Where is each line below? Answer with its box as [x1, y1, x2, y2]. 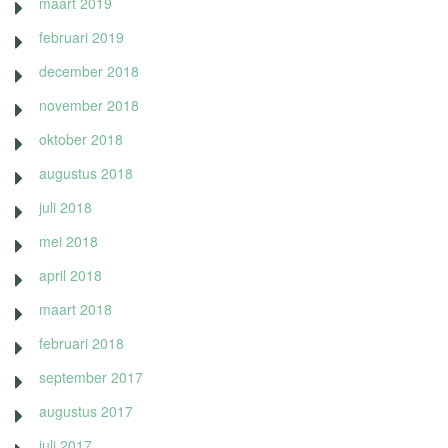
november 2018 [39, 94, 139, 115]
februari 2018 [39, 332, 124, 353]
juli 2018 [39, 196, 92, 217]
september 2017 [39, 366, 143, 387]
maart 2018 [39, 298, 112, 319]
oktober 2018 [39, 128, 123, 149]
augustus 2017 [39, 400, 133, 421]
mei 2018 [39, 230, 98, 251]
